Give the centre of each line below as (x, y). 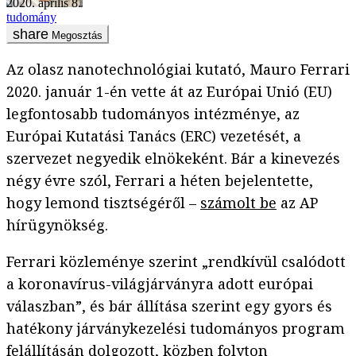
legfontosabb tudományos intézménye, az (153, 114)
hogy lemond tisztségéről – (103, 203)
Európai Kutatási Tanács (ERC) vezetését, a (154, 136)
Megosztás (77, 36)
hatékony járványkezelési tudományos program (176, 329)
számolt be (238, 203)
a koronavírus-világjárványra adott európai (160, 284)
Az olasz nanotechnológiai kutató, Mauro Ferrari (178, 70)
